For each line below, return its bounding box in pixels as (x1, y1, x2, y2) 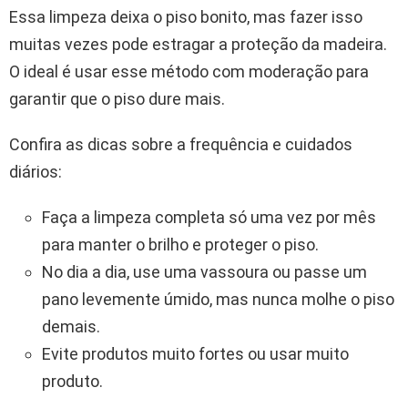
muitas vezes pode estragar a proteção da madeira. (9, 34, 387, 54)
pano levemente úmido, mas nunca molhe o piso (42, 289, 394, 309)
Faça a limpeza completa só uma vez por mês (42, 207, 376, 227)
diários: (9, 161, 62, 181)
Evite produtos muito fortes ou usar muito (42, 343, 349, 363)
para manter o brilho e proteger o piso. (42, 234, 319, 254)
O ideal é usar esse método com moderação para (9, 61, 369, 81)
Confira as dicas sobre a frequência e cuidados (9, 134, 352, 154)
